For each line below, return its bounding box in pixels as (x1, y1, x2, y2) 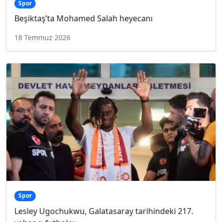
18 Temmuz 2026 (14, 33, 70, 43)
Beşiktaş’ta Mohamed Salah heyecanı (14, 13, 153, 24)
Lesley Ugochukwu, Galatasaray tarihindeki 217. (14, 205, 193, 217)
